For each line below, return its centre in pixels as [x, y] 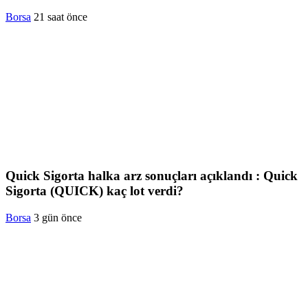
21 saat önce [60, 17]
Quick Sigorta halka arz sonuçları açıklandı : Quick [152, 175]
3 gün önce [58, 217]
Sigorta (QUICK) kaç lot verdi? [95, 190]
